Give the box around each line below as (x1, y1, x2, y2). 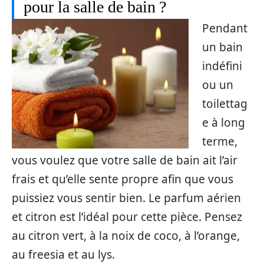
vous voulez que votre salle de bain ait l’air (12, 153, 237, 168)
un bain (202, 39, 243, 55)
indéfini (202, 58, 242, 74)
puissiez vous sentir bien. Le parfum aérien (12, 190, 241, 206)
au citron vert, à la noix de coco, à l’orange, (12, 228, 240, 243)
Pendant (202, 21, 247, 36)
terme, (202, 134, 237, 149)
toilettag (202, 96, 247, 111)
